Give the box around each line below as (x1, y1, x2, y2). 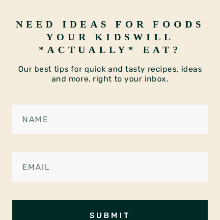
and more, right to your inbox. (51, 74, 169, 84)
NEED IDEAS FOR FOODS (15, 19, 205, 30)
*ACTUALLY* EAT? (39, 44, 181, 55)
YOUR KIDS (46, 31, 134, 43)
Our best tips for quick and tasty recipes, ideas (18, 64, 202, 74)
